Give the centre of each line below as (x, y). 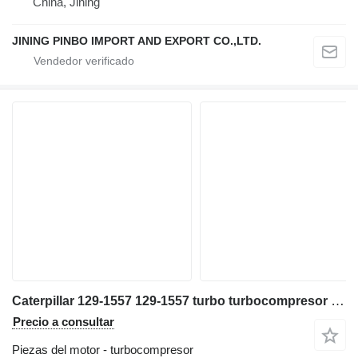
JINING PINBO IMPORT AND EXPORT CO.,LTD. (137, 41)
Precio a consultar (64, 322)
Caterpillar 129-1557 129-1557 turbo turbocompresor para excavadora (338, 301)
